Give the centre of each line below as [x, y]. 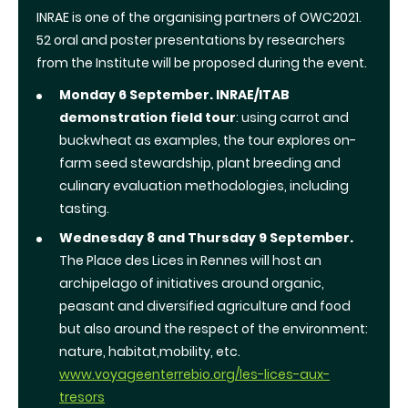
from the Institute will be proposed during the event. [202, 62]
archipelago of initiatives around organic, [192, 283]
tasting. [84, 208]
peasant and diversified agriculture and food [205, 306]
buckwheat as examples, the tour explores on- [208, 140]
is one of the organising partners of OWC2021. [217, 17]
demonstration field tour [148, 117]
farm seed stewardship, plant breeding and [200, 163]
